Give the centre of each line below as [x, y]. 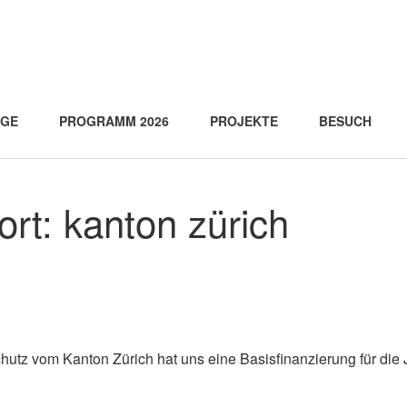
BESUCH [345, 121]
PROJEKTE [244, 121]
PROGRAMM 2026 [114, 121]
